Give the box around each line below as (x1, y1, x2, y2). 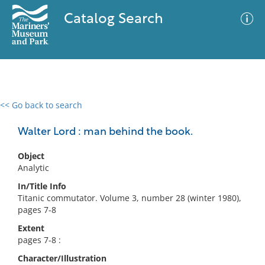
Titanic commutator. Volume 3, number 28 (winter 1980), (18, 192, 241, 203)
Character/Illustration (18, 253, 106, 264)
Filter (228, 112, 248, 121)
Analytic (18, 162, 49, 173)
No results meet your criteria (73, 172, 188, 183)
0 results (9, 106, 43, 118)
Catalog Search (63, 12, 163, 27)
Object (18, 150, 44, 161)
